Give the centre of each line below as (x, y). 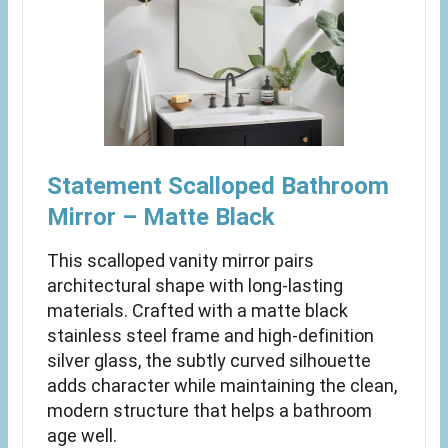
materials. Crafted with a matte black (198, 310)
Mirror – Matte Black (161, 216)
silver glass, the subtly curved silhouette (209, 360)
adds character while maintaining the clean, (222, 385)
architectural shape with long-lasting (195, 285)
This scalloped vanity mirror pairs (181, 260)
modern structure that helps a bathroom (210, 410)
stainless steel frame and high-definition (211, 335)
